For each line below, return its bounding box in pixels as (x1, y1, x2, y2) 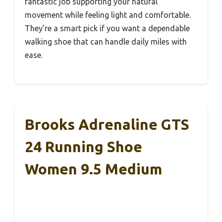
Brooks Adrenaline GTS (25, 115, 189, 133)
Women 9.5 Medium (25, 160, 162, 177)
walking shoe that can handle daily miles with (25, 37, 187, 46)
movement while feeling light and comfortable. (25, 10, 191, 19)
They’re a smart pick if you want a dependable (25, 23, 190, 33)
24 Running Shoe (25, 138, 142, 155)
